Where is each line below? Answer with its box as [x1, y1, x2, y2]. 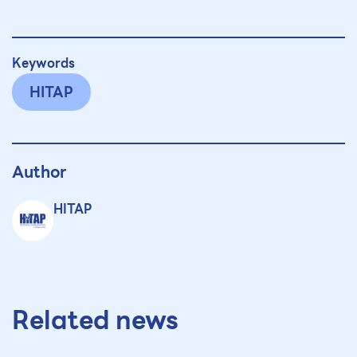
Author [12, 159, 66, 186]
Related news [12, 300, 178, 341]
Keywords [12, 53, 75, 74]
